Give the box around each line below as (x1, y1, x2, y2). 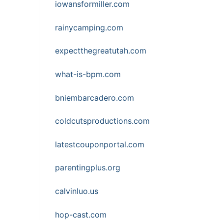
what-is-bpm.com (55, 69, 121, 79)
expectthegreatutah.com (55, 46, 146, 56)
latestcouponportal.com (55, 139, 144, 149)
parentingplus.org (55, 163, 120, 173)
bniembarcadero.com (55, 92, 134, 103)
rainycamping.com (55, 22, 123, 32)
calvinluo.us (55, 186, 98, 196)
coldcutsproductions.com (55, 116, 150, 126)
